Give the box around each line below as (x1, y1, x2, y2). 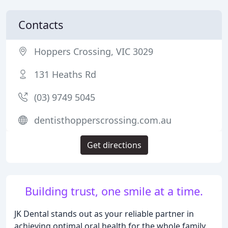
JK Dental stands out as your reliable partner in (14, 208, 194, 219)
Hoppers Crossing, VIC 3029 (34, 45, 153, 58)
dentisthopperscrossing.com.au (34, 114, 172, 126)
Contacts (18, 17, 63, 32)
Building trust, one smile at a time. (25, 184, 203, 198)
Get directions (87, 139, 141, 151)
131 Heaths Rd (34, 68, 96, 80)
